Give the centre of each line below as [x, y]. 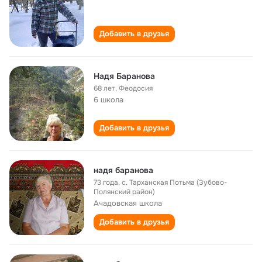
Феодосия [136, 88]
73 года [106, 182]
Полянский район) [124, 192]
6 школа [108, 100]
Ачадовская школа [128, 203]
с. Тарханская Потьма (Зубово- [175, 182]
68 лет [104, 88]
